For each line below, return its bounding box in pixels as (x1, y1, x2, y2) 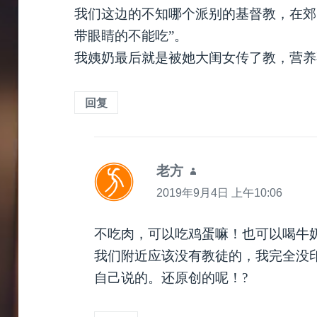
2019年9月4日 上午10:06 (156, 187, 283, 200)
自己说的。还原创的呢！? (94, 270, 248, 285)
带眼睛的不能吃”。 (74, 28, 188, 44)
